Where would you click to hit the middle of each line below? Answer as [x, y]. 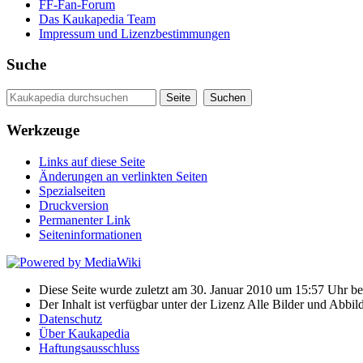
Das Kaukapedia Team [97, 19]
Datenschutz [70, 318]
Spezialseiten [72, 190]
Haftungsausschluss [89, 348]
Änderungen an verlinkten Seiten [123, 176]
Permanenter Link [85, 220]
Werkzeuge [43, 130]
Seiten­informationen [90, 234]
